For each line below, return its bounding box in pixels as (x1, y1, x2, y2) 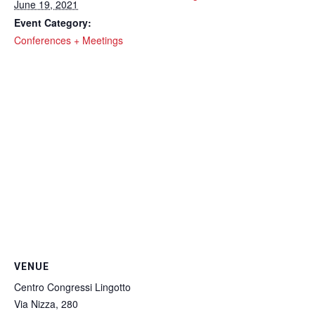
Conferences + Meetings (14, 33, 123, 47)
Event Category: (14, 15, 91, 30)
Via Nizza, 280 (14, 297, 78, 311)
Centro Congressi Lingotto (14, 280, 131, 294)
